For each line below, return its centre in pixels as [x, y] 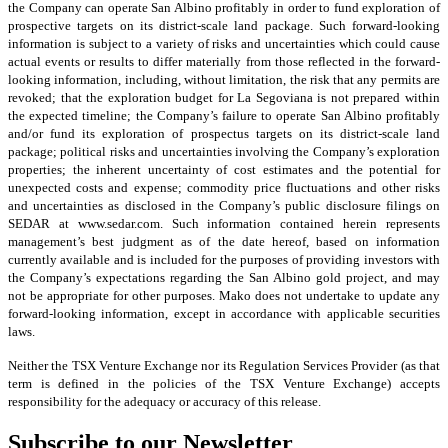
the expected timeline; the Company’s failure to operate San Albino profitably [224, 116]
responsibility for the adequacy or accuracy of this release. [164, 402]
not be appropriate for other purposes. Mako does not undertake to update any [224, 296]
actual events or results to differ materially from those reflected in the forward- [224, 62]
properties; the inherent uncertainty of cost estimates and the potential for [224, 170]
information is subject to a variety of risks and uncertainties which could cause [224, 44]
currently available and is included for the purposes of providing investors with [224, 260]
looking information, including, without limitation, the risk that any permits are [224, 80]
